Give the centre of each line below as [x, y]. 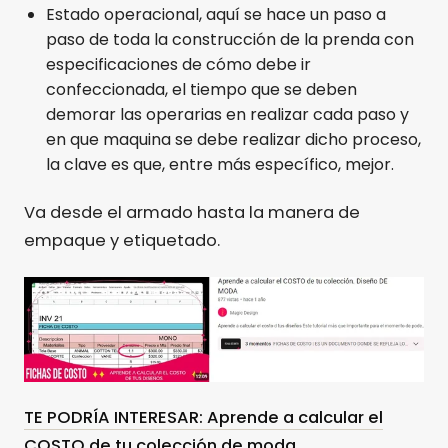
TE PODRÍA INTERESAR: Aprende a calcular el [203, 417]
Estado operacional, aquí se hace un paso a [216, 15]
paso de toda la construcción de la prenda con [230, 40]
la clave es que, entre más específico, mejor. [220, 165]
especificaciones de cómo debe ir [178, 65]
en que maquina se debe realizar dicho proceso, [233, 140]
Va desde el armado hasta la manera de [192, 213]
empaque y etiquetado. [122, 241]
